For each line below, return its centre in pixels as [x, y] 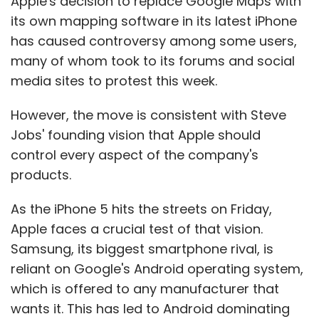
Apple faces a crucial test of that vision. [137, 229]
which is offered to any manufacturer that [145, 288]
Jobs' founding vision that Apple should [136, 135]
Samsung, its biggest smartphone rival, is [142, 249]
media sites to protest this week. [114, 80]
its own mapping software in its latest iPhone [154, 21]
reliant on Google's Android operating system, [157, 268]
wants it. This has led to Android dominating [150, 308]
